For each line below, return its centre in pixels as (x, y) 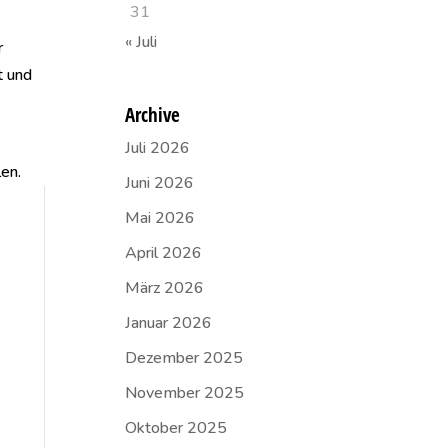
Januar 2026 (168, 323)
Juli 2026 (157, 148)
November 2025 (184, 393)
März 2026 (164, 288)
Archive (152, 115)
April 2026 (163, 253)
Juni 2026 (159, 183)
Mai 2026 (159, 218)
